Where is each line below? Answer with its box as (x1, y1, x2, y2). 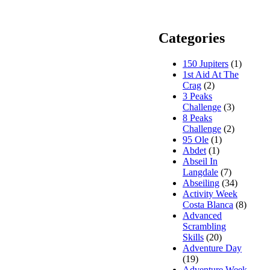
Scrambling (183, 221, 226, 231)
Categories (159, 30, 225, 46)
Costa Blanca (183, 199, 233, 210)
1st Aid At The (183, 69, 239, 80)
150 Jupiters (183, 58, 228, 69)
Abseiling (183, 177, 219, 188)
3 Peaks (183, 90, 212, 101)
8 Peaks (183, 112, 212, 123)
